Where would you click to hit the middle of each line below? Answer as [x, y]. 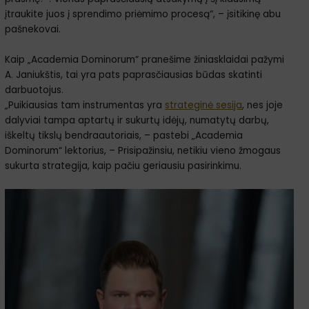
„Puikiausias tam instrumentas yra [85, 106]
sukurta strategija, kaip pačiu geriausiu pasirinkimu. [123, 166]
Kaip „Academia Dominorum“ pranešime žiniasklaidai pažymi [145, 60]
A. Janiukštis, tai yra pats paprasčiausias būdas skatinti [134, 75]
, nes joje [263, 106]
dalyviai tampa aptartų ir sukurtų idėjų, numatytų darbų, [137, 121]
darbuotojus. [34, 90]
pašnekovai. [33, 30]
